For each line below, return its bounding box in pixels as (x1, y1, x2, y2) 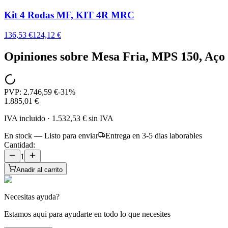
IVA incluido (4, 114, 45, 123)
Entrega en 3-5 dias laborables (105, 131, 202, 140)
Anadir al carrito (16, 166, 63, 174)
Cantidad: (4, 140, 35, 150)
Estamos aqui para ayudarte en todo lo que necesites (4, 210, 170, 219)
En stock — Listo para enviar (4, 131, 98, 140)
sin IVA (87, 114, 113, 123)
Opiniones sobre (4, 49, 92, 63)
